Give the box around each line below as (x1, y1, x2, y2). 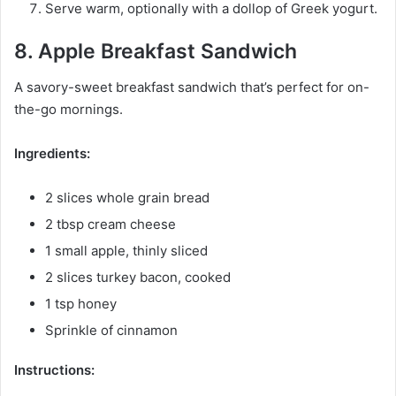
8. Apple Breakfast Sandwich (14, 39, 297, 65)
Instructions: (14, 361, 95, 378)
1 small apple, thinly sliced (45, 241, 208, 259)
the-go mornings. (14, 100, 123, 118)
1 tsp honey (45, 294, 117, 312)
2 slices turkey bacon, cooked (45, 268, 231, 286)
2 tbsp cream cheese (45, 215, 176, 232)
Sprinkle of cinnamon (45, 321, 178, 339)
